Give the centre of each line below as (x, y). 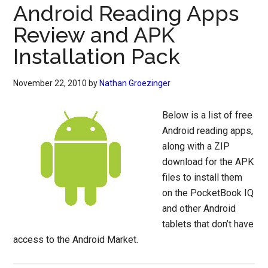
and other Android (199, 208)
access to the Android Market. (76, 240)
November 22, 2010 (50, 83)
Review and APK (94, 35)
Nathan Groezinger (135, 83)
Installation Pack (97, 56)
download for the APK (208, 162)
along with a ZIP (196, 146)
